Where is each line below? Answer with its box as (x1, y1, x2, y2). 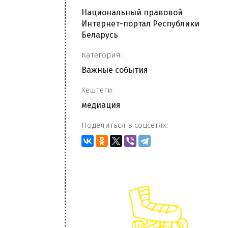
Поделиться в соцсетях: (81, 121, 168, 130)
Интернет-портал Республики (81, 19, 199, 28)
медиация (81, 100, 121, 110)
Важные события (81, 65, 148, 75)
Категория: (81, 50, 122, 60)
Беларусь (81, 30, 118, 40)
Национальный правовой (81, 8, 183, 17)
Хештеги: (81, 85, 114, 95)
